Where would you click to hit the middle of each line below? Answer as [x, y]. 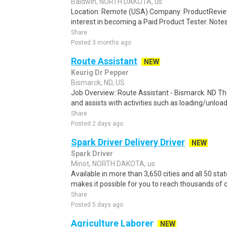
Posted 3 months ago [101, 43]
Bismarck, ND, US [98, 83]
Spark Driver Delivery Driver [128, 142]
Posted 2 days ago [97, 124]
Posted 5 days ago [97, 205]
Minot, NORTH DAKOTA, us [113, 164]
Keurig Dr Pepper [100, 72]
